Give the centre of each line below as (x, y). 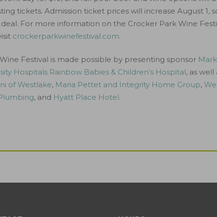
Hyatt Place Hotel (86, 97)
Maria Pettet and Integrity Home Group (128, 85)
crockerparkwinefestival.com (66, 36)
